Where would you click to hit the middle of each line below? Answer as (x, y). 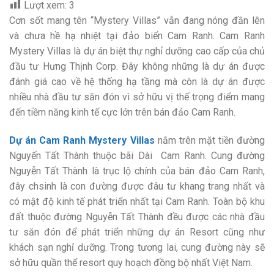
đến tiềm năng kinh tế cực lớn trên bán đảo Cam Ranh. (122, 112)
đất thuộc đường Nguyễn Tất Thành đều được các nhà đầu (137, 217)
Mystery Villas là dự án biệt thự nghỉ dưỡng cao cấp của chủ (137, 51)
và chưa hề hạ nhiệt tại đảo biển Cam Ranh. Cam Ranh (137, 36)
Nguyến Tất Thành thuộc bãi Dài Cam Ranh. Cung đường (137, 155)
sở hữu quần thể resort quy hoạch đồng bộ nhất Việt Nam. (131, 262)
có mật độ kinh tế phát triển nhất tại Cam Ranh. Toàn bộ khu (137, 201)
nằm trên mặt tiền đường (209, 140)
